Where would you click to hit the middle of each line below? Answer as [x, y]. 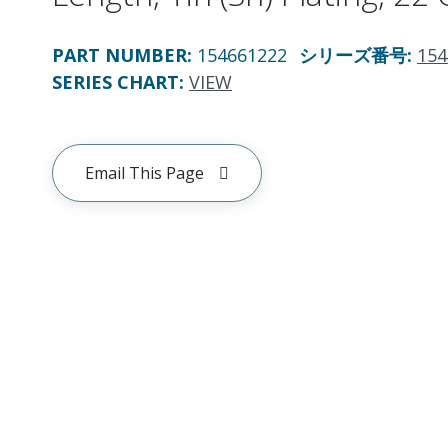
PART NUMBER [119, 55]
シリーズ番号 [353, 55]
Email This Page [144, 173]
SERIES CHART [115, 82]
